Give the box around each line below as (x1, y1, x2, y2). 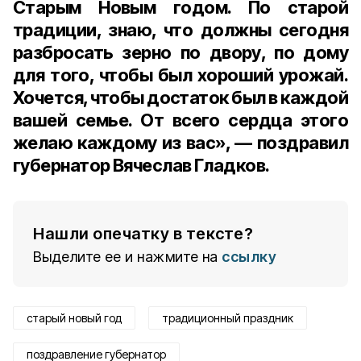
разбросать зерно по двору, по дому (13, 42, 348, 63)
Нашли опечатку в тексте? (33, 224, 253, 243)
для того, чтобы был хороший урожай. (13, 64, 348, 85)
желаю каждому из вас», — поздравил (13, 132, 348, 153)
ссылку (222, 248, 276, 265)
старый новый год (27, 311, 122, 325)
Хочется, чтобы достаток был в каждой (13, 87, 348, 108)
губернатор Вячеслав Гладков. (13, 155, 270, 176)
